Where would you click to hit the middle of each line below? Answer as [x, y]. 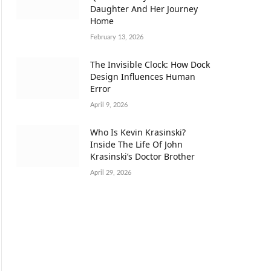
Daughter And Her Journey [144, 8]
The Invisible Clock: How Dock [150, 64]
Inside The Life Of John [136, 144]
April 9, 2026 [109, 105]
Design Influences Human [143, 76]
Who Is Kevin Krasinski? [138, 132]
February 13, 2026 [117, 37]
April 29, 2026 [111, 172]
